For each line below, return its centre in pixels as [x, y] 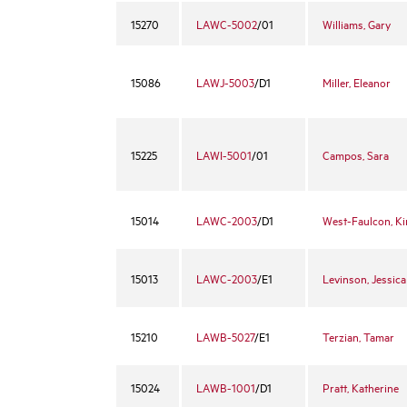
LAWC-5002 [227, 24]
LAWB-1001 [226, 387]
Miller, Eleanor [357, 82]
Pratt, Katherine [361, 387]
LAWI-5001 [224, 154]
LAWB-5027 [225, 336]
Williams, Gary [357, 24]
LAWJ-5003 [225, 82]
